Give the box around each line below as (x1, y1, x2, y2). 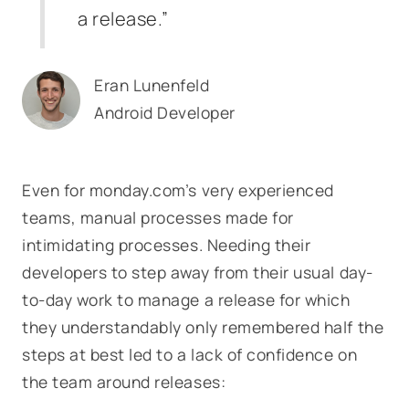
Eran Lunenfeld (94, 74, 210, 96)
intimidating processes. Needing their (22, 234, 311, 256)
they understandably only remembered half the (22, 316, 384, 338)
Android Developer (94, 101, 236, 123)
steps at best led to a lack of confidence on (22, 343, 358, 365)
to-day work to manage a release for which (22, 288, 351, 310)
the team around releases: (22, 371, 226, 393)
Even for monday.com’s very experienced (22, 179, 334, 201)
